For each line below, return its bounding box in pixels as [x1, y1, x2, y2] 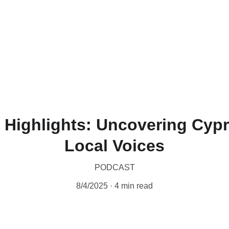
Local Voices [64, 136, 165, 155]
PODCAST [94, 163, 135, 172]
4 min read [114, 181, 153, 190]
